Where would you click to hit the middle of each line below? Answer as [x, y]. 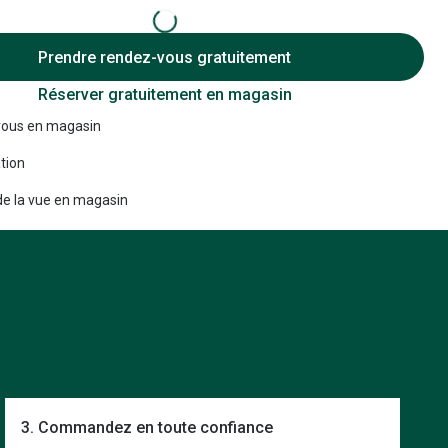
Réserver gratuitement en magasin [164, 94]
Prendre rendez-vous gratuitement [165, 57]
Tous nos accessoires [144, 74]
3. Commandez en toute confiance [147, 428]
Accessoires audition [140, 36]
